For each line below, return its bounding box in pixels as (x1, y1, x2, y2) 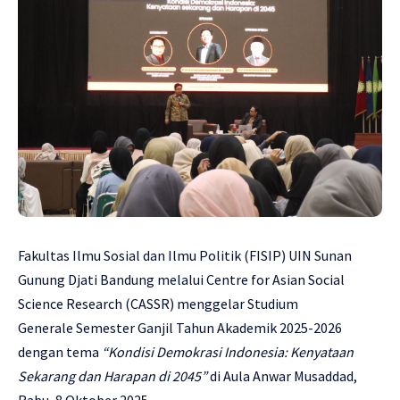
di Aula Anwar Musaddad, (207, 367, 357, 386)
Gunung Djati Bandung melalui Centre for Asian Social (18, 271, 345, 289)
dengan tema (18, 343, 102, 362)
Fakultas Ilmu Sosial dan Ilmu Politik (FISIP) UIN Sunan (18, 246, 352, 265)
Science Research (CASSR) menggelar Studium (18, 295, 298, 313)
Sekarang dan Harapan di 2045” (18, 367, 207, 386)
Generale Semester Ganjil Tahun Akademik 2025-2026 (18, 319, 342, 337)
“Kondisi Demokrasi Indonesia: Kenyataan (102, 343, 354, 362)
